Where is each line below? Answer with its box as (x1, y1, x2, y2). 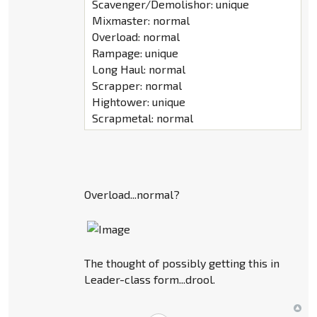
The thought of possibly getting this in (83, 255, 279, 270)
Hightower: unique (91, 95, 185, 109)
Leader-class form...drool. (83, 272, 215, 286)
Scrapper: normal (91, 79, 182, 93)
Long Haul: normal (91, 62, 185, 76)
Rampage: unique (91, 46, 178, 60)
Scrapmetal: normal (91, 111, 193, 125)
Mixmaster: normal (91, 13, 190, 28)
